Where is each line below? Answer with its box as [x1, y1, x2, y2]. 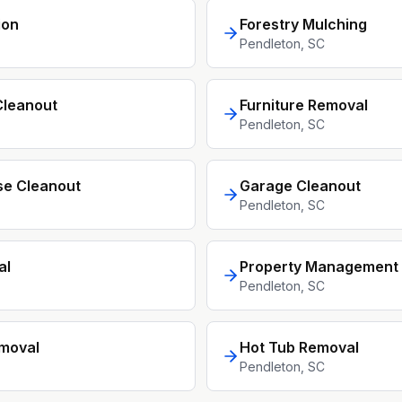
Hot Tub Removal [240, 338, 359, 356]
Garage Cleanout [240, 177, 361, 195]
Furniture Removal [240, 96, 368, 114]
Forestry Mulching [240, 15, 367, 33]
